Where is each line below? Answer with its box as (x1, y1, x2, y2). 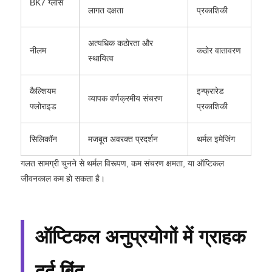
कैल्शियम (30, 86, 56, 96)
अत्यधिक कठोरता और (88, 38, 153, 48)
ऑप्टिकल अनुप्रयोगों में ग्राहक (35, 225, 246, 248)
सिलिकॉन (30, 134, 57, 144)
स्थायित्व (88, 53, 114, 63)
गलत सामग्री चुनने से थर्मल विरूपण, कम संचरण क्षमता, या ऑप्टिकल (21, 158, 224, 168)
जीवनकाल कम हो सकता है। (21, 173, 105, 183)
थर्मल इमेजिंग (197, 134, 235, 144)
